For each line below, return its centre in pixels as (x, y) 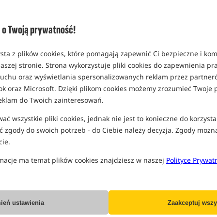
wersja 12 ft (132, 20)
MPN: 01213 (142, 35)
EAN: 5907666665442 (153, 46)
